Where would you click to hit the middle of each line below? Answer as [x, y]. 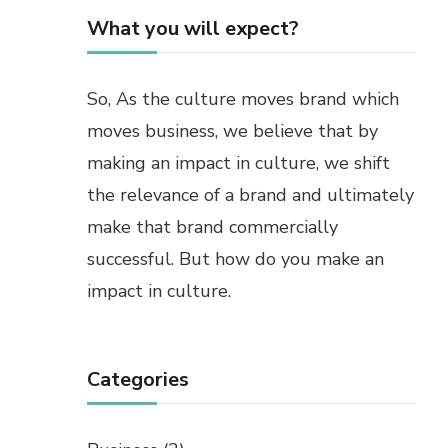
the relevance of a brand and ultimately [250, 195]
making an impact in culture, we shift [238, 163]
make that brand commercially [212, 227]
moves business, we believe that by [232, 131]
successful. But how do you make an [235, 259]
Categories [138, 380]
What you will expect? [193, 29]
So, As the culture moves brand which [243, 99]
